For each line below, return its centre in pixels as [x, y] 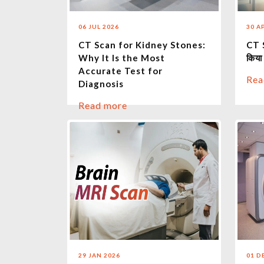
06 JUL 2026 [99, 27]
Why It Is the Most [122, 58]
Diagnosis [101, 84]
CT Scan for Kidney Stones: [142, 45]
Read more [103, 105]
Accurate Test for [121, 71]
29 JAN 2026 [99, 255]
